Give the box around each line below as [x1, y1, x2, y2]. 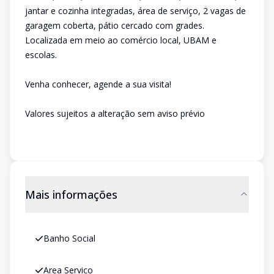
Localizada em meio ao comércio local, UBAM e [25, 34, 217, 46]
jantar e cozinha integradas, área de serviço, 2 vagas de [25, 5, 246, 17]
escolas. [25, 49, 57, 61]
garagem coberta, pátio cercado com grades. [25, 20, 204, 31]
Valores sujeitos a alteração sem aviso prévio [25, 108, 205, 119]
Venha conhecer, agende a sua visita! [25, 78, 171, 90]
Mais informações [25, 187, 117, 202]
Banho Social [43, 232, 95, 244]
